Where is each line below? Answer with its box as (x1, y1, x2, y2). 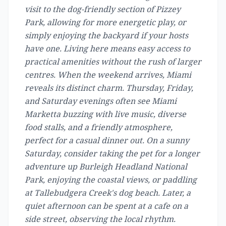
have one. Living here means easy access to (25, 43, 190, 54)
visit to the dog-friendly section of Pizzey (25, 4, 181, 15)
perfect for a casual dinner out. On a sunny (25, 135, 189, 146)
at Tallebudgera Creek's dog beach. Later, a (25, 187, 191, 198)
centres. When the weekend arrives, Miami (25, 69, 191, 80)
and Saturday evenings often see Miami (25, 95, 177, 106)
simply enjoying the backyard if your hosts (25, 30, 188, 41)
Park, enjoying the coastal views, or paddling (25, 174, 197, 185)
